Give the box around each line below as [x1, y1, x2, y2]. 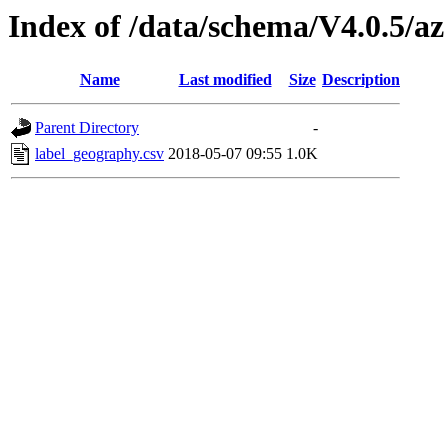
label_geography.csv [35, 145, 164, 163]
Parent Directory [35, 119, 139, 137]
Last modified [178, 71, 272, 89]
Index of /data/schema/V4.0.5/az [8, 8, 444, 44]
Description [322, 71, 400, 89]
